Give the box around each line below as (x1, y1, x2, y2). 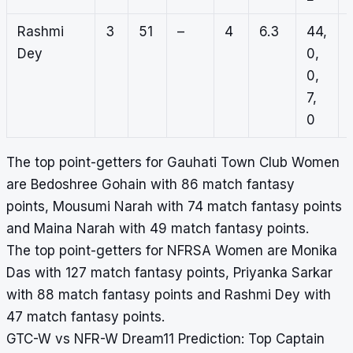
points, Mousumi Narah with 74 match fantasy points (6, 199, 342, 215)
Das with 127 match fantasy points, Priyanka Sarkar (6, 265, 333, 281)
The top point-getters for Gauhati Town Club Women (6, 154, 340, 171)
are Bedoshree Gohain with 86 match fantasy (6, 176, 295, 193)
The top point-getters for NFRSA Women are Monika (6, 243, 337, 259)
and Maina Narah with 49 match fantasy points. (6, 221, 309, 237)
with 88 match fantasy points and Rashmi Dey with (6, 287, 331, 303)
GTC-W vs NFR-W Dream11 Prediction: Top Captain (6, 331, 325, 347)
